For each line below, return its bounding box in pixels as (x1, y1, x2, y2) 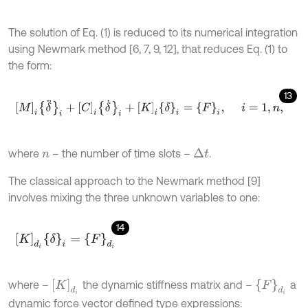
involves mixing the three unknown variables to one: (8, 190, 260, 203)
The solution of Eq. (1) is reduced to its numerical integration (8, 25, 298, 38)
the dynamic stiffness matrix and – (79, 278, 255, 291)
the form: (8, 58, 52, 71)
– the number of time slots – (49, 146, 194, 159)
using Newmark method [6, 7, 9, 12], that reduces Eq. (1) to (8, 42, 287, 55)
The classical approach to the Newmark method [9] (8, 174, 261, 187)
